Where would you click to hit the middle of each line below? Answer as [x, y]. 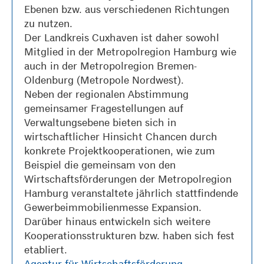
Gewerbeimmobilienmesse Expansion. [113, 207]
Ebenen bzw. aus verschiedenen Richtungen [127, 9]
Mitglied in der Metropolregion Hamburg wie [130, 52]
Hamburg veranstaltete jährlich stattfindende [131, 193]
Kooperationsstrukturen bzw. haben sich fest [129, 236]
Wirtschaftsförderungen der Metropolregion [128, 179]
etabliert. [47, 250]
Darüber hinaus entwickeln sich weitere [117, 222]
